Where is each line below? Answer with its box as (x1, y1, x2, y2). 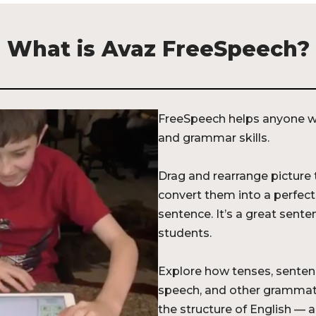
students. (158, 226, 212, 240)
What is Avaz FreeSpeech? (6, 36, 310, 62)
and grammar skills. (158, 131, 269, 145)
